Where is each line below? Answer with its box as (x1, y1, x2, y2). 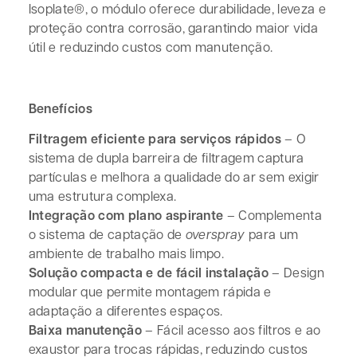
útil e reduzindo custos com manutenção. (28, 38, 273, 56)
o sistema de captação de (28, 226, 186, 243)
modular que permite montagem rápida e (28, 283, 272, 300)
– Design (269, 264, 324, 281)
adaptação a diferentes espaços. (28, 302, 223, 320)
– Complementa (223, 206, 322, 224)
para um (245, 226, 299, 243)
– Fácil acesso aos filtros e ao (141, 321, 321, 339)
